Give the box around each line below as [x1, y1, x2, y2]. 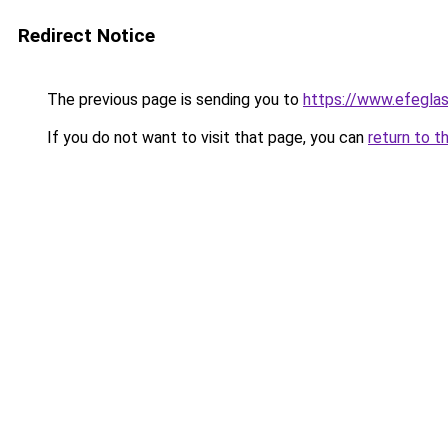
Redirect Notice [18, 24, 155, 47]
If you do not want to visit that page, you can [43, 128, 368, 147]
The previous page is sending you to [43, 90, 303, 109]
